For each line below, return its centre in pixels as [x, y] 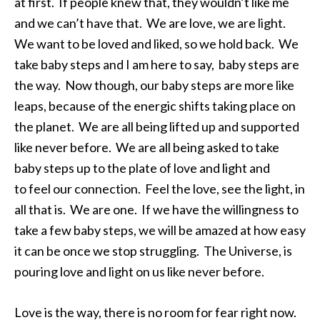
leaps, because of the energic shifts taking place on [155, 106]
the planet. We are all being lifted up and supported [157, 126]
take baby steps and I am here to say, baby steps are [157, 64]
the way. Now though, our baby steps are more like [154, 85]
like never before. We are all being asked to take [147, 147]
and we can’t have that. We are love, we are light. [151, 23]
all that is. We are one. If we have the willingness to [156, 209]
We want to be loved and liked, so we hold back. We [156, 44]
